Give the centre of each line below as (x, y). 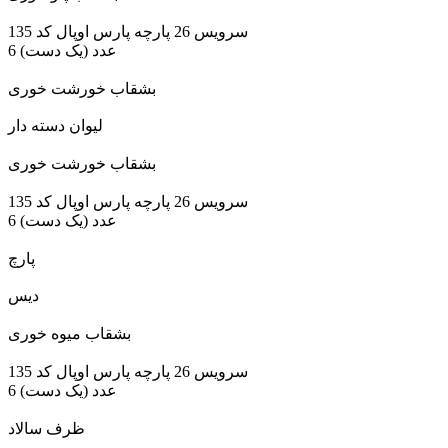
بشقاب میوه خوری (69, 334)
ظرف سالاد (46, 428)
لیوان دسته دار (55, 126)
